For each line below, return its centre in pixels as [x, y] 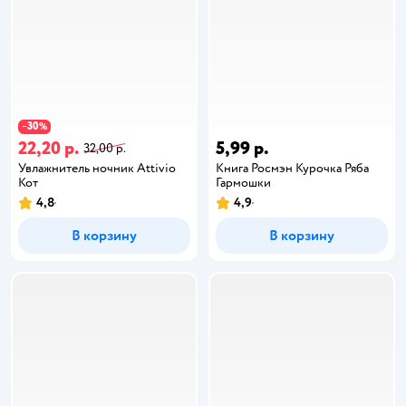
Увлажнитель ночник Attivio [97, 168]
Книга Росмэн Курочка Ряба [292, 168]
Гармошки [243, 182]
